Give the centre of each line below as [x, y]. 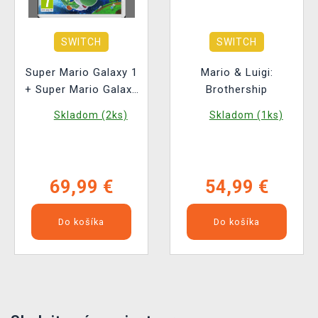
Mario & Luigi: [237, 73]
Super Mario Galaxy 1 [81, 73]
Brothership [237, 90]
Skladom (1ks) [246, 115]
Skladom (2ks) [91, 115]
